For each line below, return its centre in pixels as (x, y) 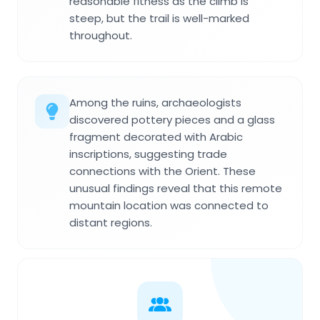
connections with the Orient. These (162, 171)
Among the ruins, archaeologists (155, 102)
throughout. (101, 35)
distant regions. (111, 222)
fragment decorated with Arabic (156, 136)
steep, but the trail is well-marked (159, 18)
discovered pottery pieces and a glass (172, 119)
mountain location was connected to (169, 205)
